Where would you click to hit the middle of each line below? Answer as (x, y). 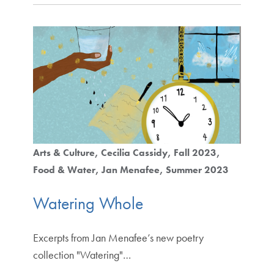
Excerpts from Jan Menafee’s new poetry (118, 238)
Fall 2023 (195, 152)
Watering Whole (88, 203)
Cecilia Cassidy (134, 152)
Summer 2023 (197, 169)
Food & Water (64, 169)
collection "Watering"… (82, 255)
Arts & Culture (64, 152)
